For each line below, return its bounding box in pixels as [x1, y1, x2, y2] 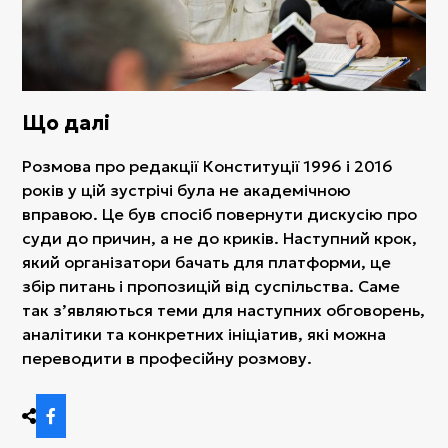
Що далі [22, 109, 111, 136]
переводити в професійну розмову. [22, 348, 313, 369]
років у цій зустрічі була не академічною [22, 180, 352, 201]
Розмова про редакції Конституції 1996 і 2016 [22, 156, 394, 177]
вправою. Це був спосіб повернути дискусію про [22, 204, 418, 225]
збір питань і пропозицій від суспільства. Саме [22, 276, 401, 297]
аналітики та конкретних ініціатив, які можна [22, 324, 387, 345]
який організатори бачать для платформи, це [22, 252, 392, 273]
